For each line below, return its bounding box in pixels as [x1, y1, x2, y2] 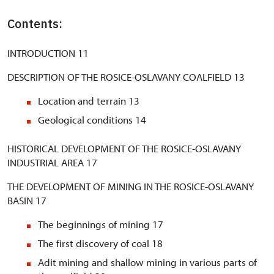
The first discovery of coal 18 [38, 237, 163, 250]
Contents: [7, 15, 62, 32]
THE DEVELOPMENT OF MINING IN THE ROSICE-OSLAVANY [7, 180, 254, 193]
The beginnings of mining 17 [38, 218, 163, 231]
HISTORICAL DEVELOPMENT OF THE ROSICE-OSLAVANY [7, 142, 241, 155]
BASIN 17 [7, 194, 46, 207]
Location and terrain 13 [38, 94, 139, 108]
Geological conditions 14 [38, 113, 146, 127]
